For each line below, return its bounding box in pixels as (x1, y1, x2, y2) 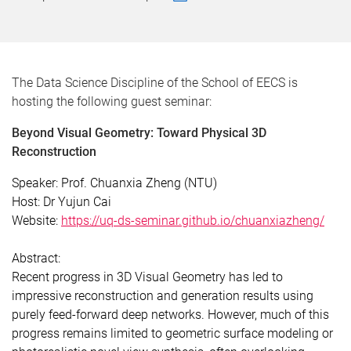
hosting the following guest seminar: (12, 94, 212, 109)
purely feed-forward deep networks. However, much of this (12, 307, 329, 322)
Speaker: (12, 175, 58, 190)
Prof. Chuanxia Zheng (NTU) (58, 175, 217, 190)
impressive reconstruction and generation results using (12, 288, 313, 303)
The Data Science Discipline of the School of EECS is (12, 75, 298, 90)
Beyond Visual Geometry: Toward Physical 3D (12, 125, 266, 140)
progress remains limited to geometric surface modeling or (12, 326, 333, 341)
